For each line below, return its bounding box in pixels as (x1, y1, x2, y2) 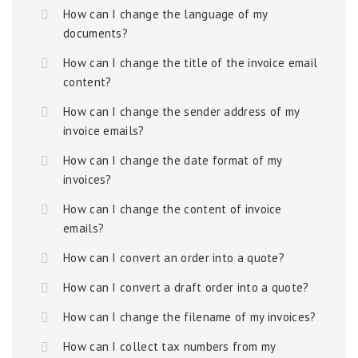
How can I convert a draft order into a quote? (63, 280, 309, 295)
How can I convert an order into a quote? (63, 250, 284, 265)
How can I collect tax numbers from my (63, 339, 276, 354)
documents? (63, 26, 129, 41)
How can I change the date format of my (63, 153, 282, 168)
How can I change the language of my (63, 6, 268, 22)
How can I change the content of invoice (63, 201, 282, 217)
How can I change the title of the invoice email (63, 55, 318, 70)
